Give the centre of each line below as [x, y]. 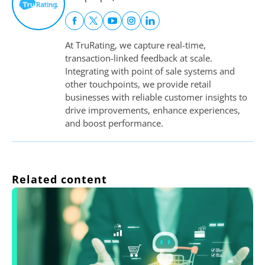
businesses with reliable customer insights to [156, 97]
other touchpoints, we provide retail [138, 84]
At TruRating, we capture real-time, [135, 45]
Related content [59, 180]
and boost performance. [114, 123]
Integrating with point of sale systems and [150, 71]
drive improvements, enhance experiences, [153, 110]
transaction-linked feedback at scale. [139, 58]
